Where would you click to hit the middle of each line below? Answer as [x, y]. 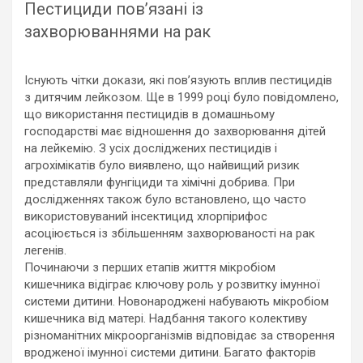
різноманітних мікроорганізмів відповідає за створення [179, 336]
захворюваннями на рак [117, 32]
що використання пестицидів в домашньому [149, 115]
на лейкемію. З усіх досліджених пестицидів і [151, 149]
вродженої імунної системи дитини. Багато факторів [170, 353]
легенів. [45, 251]
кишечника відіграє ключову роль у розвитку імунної [172, 285]
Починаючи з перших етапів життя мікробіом [150, 268]
